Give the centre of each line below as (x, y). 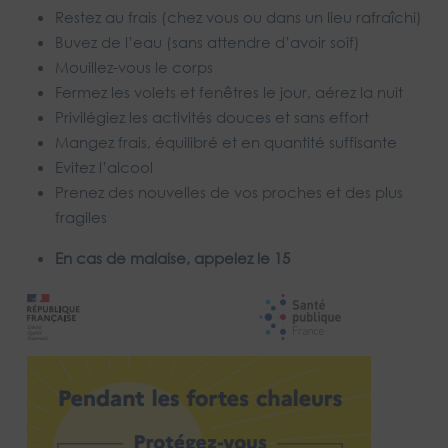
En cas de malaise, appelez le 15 (172, 258)
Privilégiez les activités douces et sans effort (212, 117)
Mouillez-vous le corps (134, 67)
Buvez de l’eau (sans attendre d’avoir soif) (207, 42)
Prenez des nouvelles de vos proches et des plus (229, 192)
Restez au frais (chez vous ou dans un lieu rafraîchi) (238, 17)
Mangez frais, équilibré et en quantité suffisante (226, 142)
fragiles (81, 217)
